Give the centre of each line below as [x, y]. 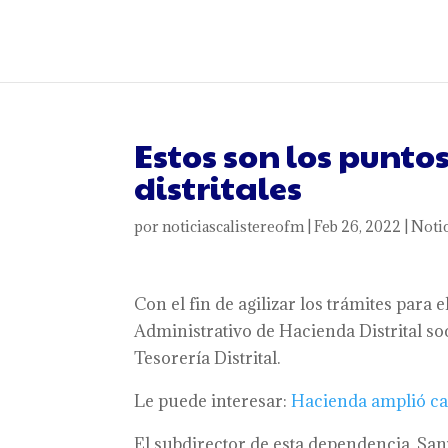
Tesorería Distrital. [207, 358]
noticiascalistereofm [233, 226]
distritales [218, 186]
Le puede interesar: [213, 401]
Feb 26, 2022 [358, 226]
